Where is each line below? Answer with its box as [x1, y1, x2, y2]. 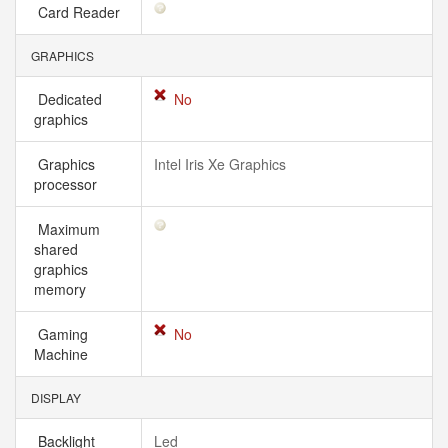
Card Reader [34, 2, 128, 22]
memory [34, 279, 94, 299]
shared [34, 239, 78, 259]
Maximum [34, 219, 100, 239]
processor [34, 174, 105, 194]
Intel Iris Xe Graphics [154, 154, 286, 174]
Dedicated [34, 89, 102, 109]
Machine [34, 344, 96, 364]
